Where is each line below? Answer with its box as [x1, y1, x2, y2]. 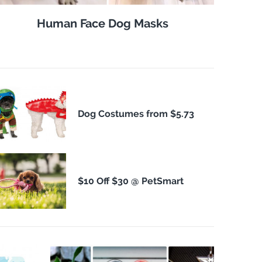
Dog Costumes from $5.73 [77, 108, 194, 120]
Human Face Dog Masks [37, 16, 169, 31]
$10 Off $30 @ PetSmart [77, 175, 184, 187]
